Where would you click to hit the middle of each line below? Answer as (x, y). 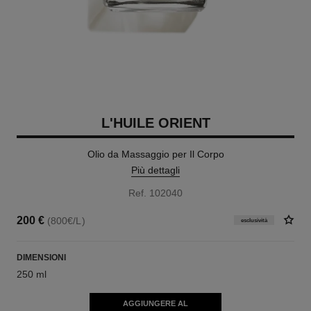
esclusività (254, 220)
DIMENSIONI (41, 258)
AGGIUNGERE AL (155, 303)
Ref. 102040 (155, 193)
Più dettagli (155, 170)
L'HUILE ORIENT (155, 123)
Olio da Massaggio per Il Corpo (155, 154)
